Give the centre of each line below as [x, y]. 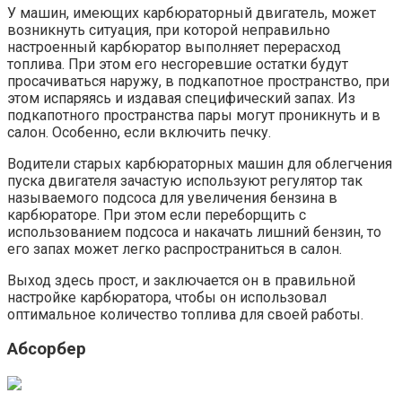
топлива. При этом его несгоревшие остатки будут [178, 64]
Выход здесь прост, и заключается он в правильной [181, 280]
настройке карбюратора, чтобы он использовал [167, 297]
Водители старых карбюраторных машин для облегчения [200, 163]
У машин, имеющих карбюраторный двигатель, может [192, 13]
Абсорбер [47, 350]
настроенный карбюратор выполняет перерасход [174, 47]
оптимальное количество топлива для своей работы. [185, 314]
